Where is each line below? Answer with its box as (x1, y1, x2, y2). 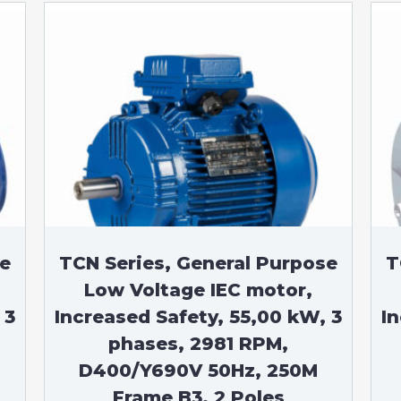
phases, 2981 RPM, (108, 333, 289, 354)
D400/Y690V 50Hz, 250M (79, 360, 319, 381)
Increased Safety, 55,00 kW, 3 (55, 306, 343, 328)
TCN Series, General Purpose (59, 252, 338, 274)
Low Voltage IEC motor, (84, 279, 313, 301)
